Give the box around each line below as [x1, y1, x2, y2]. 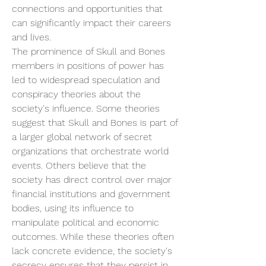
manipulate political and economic [12, 217, 159, 228]
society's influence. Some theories [12, 103, 160, 114]
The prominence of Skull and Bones [12, 46, 165, 57]
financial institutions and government [12, 188, 170, 199]
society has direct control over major [12, 174, 172, 185]
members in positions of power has [12, 60, 164, 71]
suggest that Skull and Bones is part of [12, 117, 178, 128]
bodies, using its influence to [12, 202, 134, 214]
